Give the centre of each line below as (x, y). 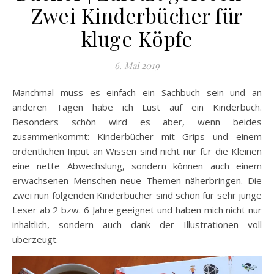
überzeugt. (35, 239)
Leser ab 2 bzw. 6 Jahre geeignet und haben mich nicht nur (137, 210)
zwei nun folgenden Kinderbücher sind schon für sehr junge (137, 195)
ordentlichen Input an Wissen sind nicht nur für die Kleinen (137, 151)
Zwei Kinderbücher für (137, 15)
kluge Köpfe (137, 39)
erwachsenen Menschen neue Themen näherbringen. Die (137, 180)
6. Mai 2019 (137, 65)
